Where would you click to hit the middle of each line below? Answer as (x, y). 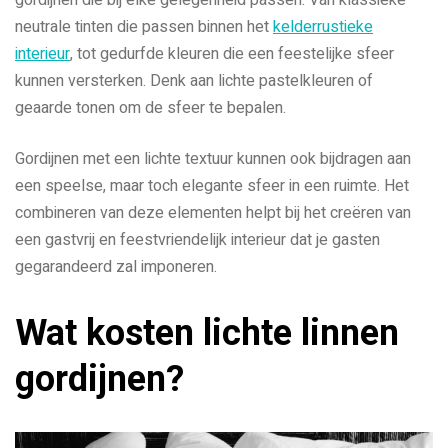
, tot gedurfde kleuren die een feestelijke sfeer (232, 53)
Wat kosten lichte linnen (207, 333)
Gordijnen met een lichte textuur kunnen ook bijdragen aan (213, 158)
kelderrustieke (323, 26)
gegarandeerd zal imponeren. (116, 266)
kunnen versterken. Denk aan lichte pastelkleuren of (194, 80)
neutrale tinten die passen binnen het (144, 26)
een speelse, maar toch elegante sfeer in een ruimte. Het (212, 185)
